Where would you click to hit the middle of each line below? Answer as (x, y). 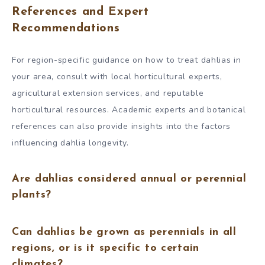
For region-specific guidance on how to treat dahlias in (127, 60)
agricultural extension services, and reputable (108, 93)
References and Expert (80, 12)
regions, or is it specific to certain (106, 248)
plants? (32, 195)
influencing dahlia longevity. (70, 143)
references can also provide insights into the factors (122, 126)
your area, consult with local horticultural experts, (117, 76)
